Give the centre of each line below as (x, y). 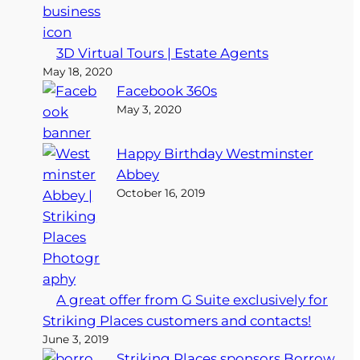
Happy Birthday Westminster (215, 153)
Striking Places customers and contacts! (177, 320)
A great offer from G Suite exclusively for (192, 299)
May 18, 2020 (78, 71)
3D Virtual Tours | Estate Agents (163, 53)
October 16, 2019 (161, 192)
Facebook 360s (167, 90)
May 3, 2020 (149, 109)
